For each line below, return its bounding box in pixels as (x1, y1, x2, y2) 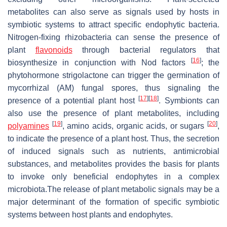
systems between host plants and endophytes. (8, 210, 173, 219)
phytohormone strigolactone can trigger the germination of (8, 70, 219, 80)
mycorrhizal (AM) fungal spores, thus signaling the (8, 83, 219, 92)
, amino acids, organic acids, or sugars (62, 121, 207, 130)
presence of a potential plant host (8, 96, 139, 105)
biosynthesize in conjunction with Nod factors (8, 58, 191, 67)
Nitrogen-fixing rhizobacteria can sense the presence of (8, 32, 219, 42)
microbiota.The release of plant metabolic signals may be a (8, 184, 219, 194)
